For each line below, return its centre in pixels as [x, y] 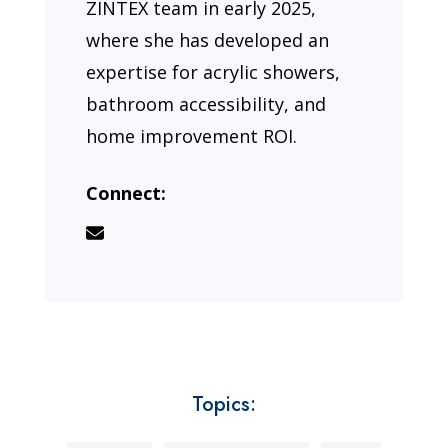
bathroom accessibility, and [206, 103]
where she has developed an [208, 39]
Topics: [223, 404]
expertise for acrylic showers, [213, 71]
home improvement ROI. [192, 135]
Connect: [126, 192]
